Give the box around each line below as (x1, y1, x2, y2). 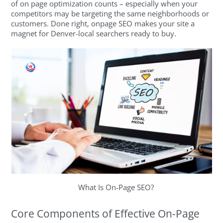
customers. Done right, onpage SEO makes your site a (11, 18, 195, 28)
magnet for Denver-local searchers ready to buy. (11, 28, 177, 38)
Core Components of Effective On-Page (11, 206, 200, 221)
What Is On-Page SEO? (78, 182, 154, 193)
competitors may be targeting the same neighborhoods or (11, 8, 210, 18)
